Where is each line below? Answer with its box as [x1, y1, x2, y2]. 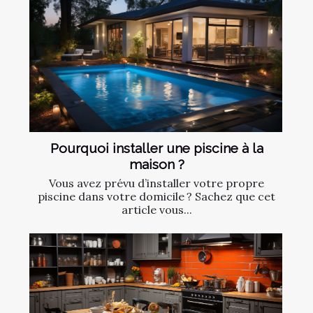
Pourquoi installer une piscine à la [50, 140, 263, 156]
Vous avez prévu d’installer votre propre [49, 176, 264, 191]
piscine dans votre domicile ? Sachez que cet [38, 189, 275, 204]
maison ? [129, 156, 184, 173]
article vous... [121, 203, 192, 217]
